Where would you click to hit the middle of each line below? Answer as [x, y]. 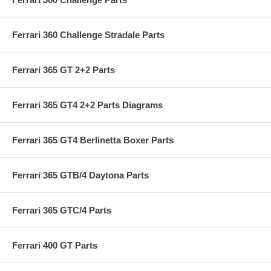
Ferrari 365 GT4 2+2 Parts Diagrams [87, 105]
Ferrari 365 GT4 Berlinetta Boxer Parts [93, 140]
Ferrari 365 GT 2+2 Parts [64, 70]
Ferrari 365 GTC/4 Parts [62, 210]
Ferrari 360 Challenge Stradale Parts [88, 34]
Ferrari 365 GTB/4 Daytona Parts [80, 175]
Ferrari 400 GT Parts [55, 245]
